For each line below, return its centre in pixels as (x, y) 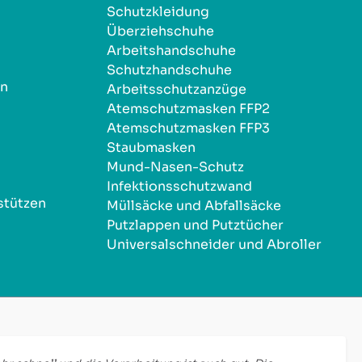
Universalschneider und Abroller (214, 244)
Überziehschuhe (160, 31)
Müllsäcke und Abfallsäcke (194, 205)
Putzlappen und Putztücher (195, 225)
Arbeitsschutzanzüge (177, 89)
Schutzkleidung (158, 11)
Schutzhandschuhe (169, 69)
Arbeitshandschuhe (171, 50)
